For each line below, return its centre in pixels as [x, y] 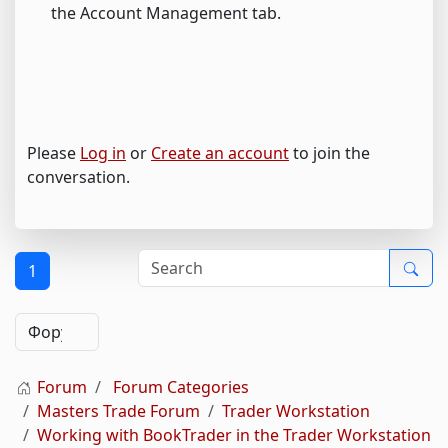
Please [53, 152]
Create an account [220, 152]
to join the [329, 152]
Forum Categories [181, 386]
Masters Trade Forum [118, 410]
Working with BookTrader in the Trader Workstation [234, 434]
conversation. [78, 176]
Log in [103, 152]
